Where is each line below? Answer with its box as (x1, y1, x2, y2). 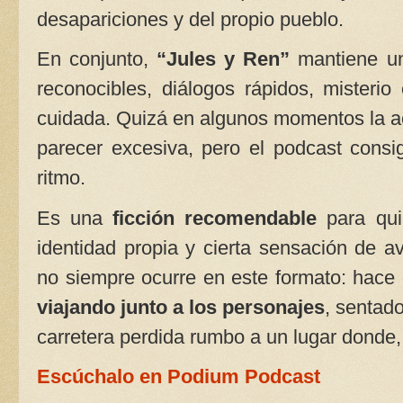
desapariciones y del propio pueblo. (37, 7, 344, 31)
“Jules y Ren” (157, 48, 291, 71)
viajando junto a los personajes (37, 295, 326, 318)
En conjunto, (37, 48, 157, 71)
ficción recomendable (103, 206, 318, 229)
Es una (37, 206, 103, 229)
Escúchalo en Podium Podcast (37, 365, 320, 389)
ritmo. (37, 166, 85, 190)
